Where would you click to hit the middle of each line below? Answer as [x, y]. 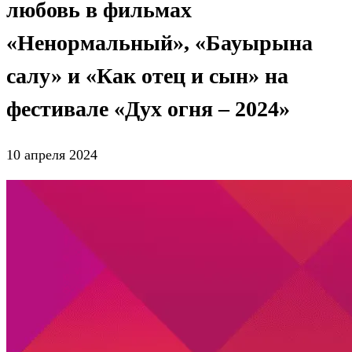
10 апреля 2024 [52, 154]
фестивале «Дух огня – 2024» [148, 108]
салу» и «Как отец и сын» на [147, 75]
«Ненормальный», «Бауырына [159, 42]
